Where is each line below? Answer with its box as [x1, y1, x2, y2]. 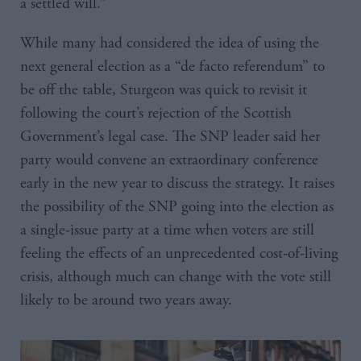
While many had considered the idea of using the [20, 33, 319, 54]
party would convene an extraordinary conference [20, 150, 318, 171]
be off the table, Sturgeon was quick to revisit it [20, 80, 307, 101]
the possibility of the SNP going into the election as [20, 197, 334, 218]
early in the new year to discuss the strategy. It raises [20, 173, 334, 194]
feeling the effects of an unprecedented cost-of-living [20, 243, 338, 264]
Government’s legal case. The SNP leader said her [20, 127, 320, 147]
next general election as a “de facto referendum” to [20, 56, 325, 77]
